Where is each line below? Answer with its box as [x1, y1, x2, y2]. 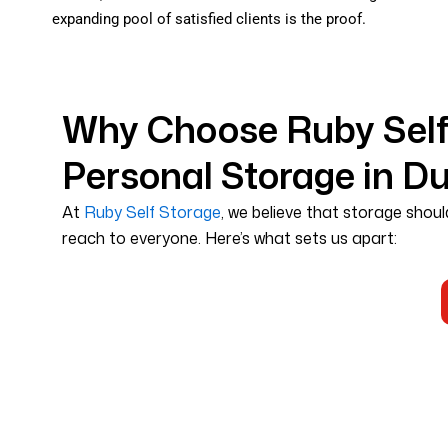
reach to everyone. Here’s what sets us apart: [62, 227, 397, 249]
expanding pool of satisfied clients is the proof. [52, 10, 366, 28]
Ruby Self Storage [84, 201, 221, 223]
